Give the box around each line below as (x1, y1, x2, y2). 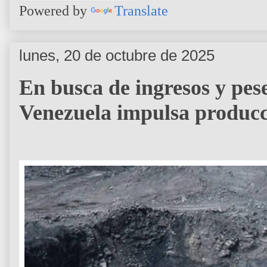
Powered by (19, 2, 91, 18)
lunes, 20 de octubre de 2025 (19, 46, 215, 64)
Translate (114, 2, 168, 18)
